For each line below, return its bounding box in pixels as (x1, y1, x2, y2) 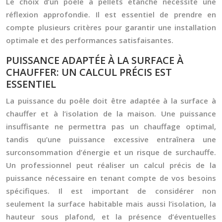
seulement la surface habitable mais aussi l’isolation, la (6, 199, 216, 209)
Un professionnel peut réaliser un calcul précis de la (6, 160, 216, 170)
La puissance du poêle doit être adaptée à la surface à (6, 96, 216, 106)
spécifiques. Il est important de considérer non (6, 186, 216, 196)
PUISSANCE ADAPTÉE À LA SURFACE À (6, 54, 183, 67)
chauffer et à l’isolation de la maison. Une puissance (6, 109, 216, 118)
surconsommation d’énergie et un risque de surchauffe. (6, 147, 216, 157)
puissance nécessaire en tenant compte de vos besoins (6, 173, 216, 183)
